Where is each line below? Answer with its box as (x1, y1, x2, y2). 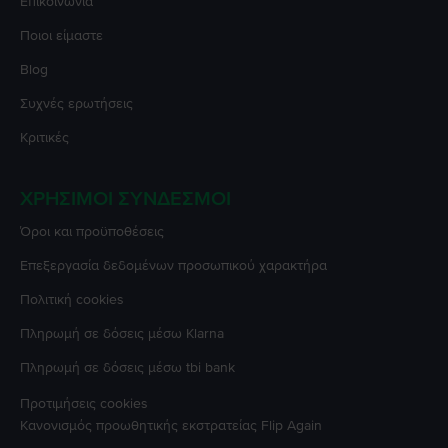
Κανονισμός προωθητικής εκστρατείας (20, 416, 257, 434)
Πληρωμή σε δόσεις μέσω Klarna (20, 324, 224, 342)
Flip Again (261, 416, 322, 434)
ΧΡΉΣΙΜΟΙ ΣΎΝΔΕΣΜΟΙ (20, 186, 231, 211)
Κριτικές (20, 128, 69, 146)
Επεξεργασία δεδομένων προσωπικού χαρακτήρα (20, 256, 327, 274)
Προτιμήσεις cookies (20, 394, 148, 412)
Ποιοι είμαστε (20, 26, 103, 44)
